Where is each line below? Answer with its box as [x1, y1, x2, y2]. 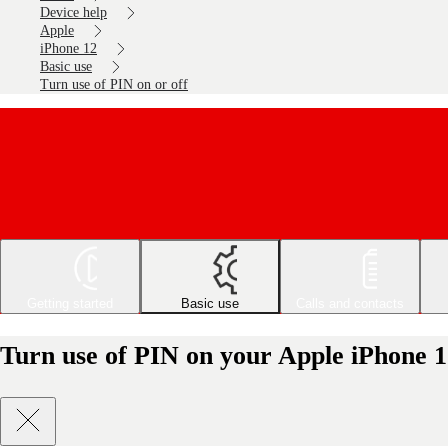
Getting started [27, 296, 113, 312]
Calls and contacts [296, 296, 404, 312]
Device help [40, 5, 107, 20]
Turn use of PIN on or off [40, 77, 188, 92]
